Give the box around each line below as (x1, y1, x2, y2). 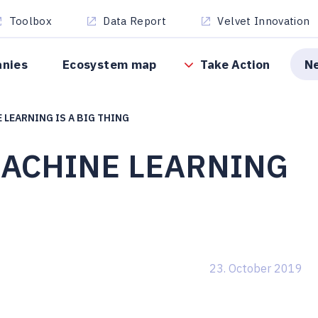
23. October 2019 (209, 260, 303, 275)
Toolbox (9, 14, 53, 28)
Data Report (103, 14, 167, 28)
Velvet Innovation (217, 14, 310, 28)
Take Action (199, 55, 270, 72)
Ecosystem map (62, 55, 157, 72)
